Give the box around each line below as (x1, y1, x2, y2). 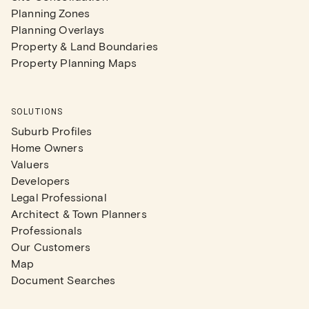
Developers (11, 174, 70, 187)
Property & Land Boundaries (11, 39, 158, 52)
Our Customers (11, 240, 90, 253)
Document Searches (11, 273, 116, 286)
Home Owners (11, 141, 83, 154)
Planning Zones (11, 6, 90, 19)
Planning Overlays (11, 23, 105, 36)
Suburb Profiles (11, 124, 92, 137)
